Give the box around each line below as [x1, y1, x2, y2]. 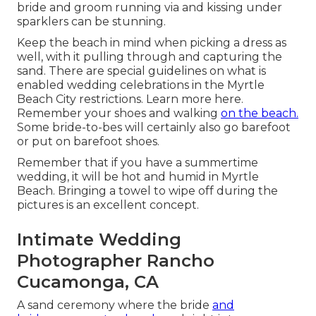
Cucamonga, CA [17, 272, 159, 293]
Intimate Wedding [17, 229, 181, 250]
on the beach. [221, 107, 298, 121]
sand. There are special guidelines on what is [17, 64, 266, 78]
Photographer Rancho [17, 250, 214, 272]
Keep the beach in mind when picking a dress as [17, 36, 286, 50]
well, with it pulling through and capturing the [17, 50, 282, 64]
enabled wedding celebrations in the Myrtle [17, 78, 265, 92]
